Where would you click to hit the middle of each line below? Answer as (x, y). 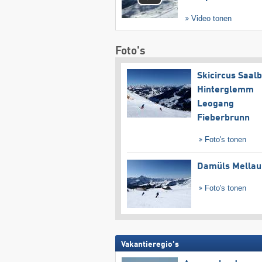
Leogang (215, 104)
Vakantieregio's (150, 244)
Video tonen (211, 19)
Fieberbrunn (223, 118)
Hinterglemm (225, 90)
